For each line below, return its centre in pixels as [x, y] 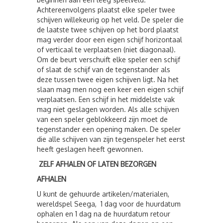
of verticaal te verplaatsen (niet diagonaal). [106, 50]
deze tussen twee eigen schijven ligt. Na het [108, 79]
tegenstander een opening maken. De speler [109, 129]
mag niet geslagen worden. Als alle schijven [108, 109]
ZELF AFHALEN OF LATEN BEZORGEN [98, 164]
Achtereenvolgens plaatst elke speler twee [106, 10]
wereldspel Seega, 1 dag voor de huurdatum [109, 204]
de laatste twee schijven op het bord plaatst [108, 30]
